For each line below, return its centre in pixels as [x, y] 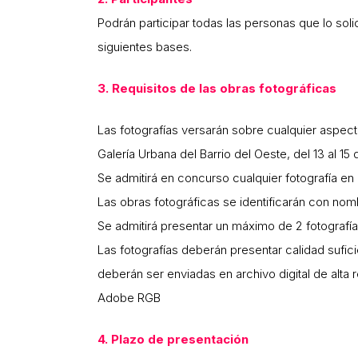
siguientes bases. [145, 47]
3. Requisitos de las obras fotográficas [217, 89]
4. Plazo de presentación [173, 340]
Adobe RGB [129, 298]
